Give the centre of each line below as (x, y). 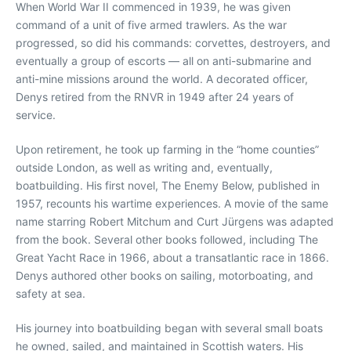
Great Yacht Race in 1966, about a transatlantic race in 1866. (172, 257)
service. (36, 115)
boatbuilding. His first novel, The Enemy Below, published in (168, 185)
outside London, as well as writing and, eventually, (144, 167)
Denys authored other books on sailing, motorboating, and (165, 275)
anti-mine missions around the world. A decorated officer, (162, 79)
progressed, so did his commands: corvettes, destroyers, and (173, 43)
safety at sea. (51, 293)
